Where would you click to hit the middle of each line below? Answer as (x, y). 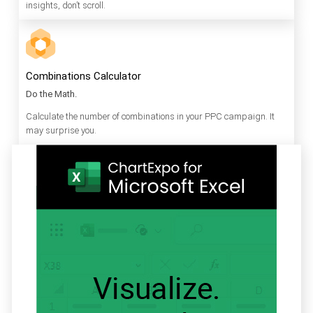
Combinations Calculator (83, 77)
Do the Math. (51, 94)
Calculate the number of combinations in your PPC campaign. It (150, 117)
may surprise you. (61, 131)
